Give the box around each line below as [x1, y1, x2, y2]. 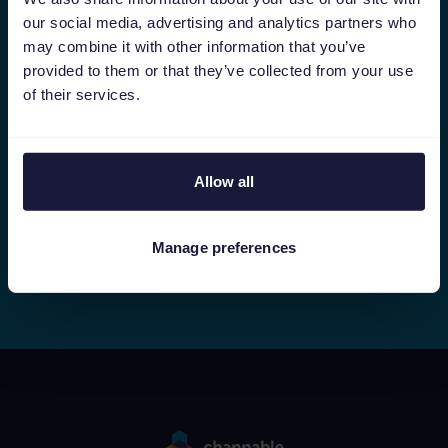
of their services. [23, 85, 140, 103]
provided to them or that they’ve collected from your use [23, 61, 413, 79]
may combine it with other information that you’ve [23, 37, 366, 55]
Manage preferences [152, 238, 296, 256]
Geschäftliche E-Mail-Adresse [66, 92, 298, 112]
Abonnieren [164, 214, 284, 237]
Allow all [193, 172, 255, 190]
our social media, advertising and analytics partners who [23, 13, 416, 31]
